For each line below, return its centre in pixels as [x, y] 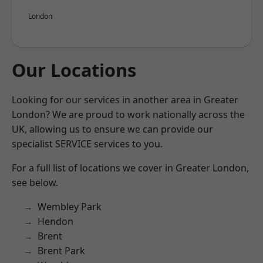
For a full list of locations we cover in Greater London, [130, 168]
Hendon [55, 221]
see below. [35, 183]
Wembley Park [70, 207]
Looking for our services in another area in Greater [125, 100]
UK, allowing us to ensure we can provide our [112, 129]
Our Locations [74, 70]
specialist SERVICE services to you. [87, 144]
